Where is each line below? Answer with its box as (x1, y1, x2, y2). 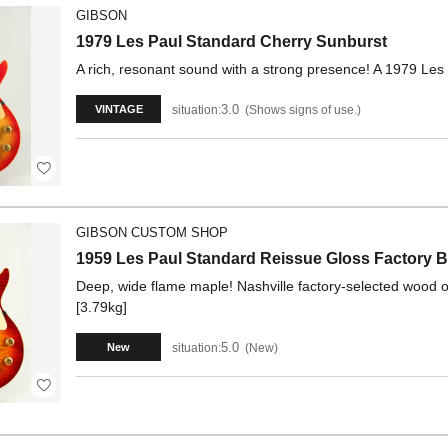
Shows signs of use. (249, 102, 357, 117)
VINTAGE (94, 103, 143, 115)
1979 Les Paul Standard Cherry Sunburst (76, 33, 387, 50)
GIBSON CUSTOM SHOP (76, 225, 228, 240)
